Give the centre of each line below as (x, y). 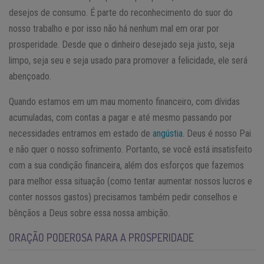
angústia (168, 133)
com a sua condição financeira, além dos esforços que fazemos (126, 165)
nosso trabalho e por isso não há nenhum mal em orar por (114, 28)
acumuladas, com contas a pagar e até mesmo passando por (121, 117)
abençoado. (30, 76)
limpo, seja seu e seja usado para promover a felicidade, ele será (128, 60)
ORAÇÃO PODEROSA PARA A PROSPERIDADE (101, 237)
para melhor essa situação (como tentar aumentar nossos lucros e (131, 181)
